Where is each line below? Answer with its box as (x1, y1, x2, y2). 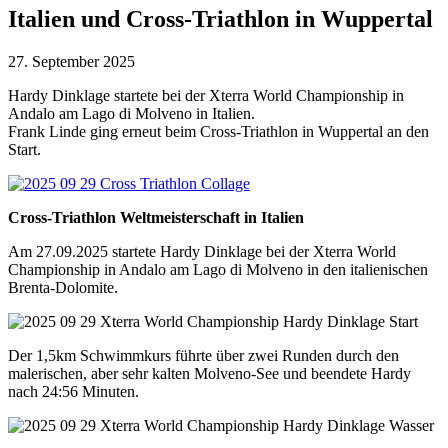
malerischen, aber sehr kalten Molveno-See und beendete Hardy (8, 364, 411, 382)
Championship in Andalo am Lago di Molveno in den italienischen (8, 260, 428, 278)
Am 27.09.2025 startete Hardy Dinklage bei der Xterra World (8, 242, 396, 260)
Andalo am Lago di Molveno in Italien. (8, 104, 255, 122)
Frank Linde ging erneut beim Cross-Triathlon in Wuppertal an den (8, 122, 429, 140)
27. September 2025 (8, 52, 135, 70)
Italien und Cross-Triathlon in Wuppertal (8, 5, 433, 32)
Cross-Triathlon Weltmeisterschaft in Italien (8, 208, 304, 226)
